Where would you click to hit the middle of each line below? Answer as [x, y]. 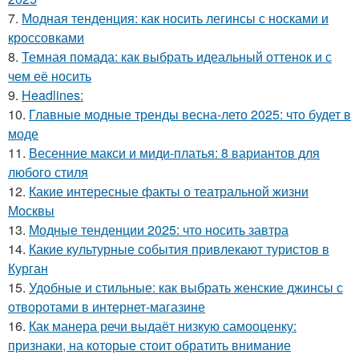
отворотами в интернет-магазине [107, 307]
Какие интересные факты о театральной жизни [169, 191]
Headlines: [52, 95]
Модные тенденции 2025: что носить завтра [159, 230]
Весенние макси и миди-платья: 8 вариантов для [174, 153]
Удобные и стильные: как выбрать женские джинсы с [186, 287]
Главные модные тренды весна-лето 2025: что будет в [190, 114]
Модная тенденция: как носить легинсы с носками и [175, 18]
